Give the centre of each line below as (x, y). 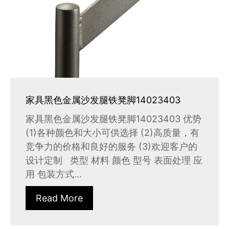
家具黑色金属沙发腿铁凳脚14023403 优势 (113, 119)
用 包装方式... (54, 174)
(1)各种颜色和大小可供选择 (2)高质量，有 (112, 133)
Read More (59, 198)
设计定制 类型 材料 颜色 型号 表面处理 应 (114, 161)
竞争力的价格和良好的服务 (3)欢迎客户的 (111, 147)
